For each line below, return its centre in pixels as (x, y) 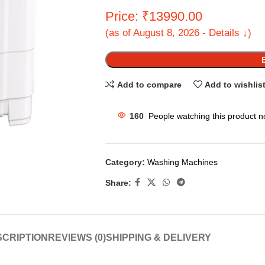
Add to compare (149, 84)
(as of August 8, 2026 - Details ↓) (178, 33)
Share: (118, 182)
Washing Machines (182, 162)
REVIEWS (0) (77, 237)
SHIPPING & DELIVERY (158, 237)
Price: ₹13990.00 (153, 16)
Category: (125, 162)
